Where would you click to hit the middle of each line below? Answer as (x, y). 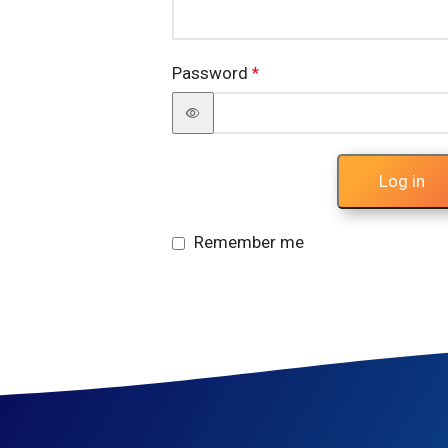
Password (212, 73)
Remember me (249, 242)
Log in (402, 181)
